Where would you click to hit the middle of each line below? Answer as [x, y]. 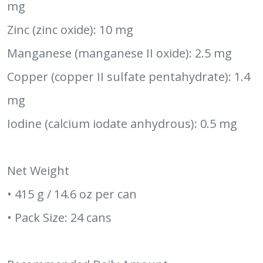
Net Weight [38, 171]
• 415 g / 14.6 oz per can [72, 194]
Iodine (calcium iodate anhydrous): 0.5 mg [122, 124]
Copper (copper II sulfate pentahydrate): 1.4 [129, 77]
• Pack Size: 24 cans [59, 218]
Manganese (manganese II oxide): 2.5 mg [119, 53]
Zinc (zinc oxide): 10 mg [70, 30]
